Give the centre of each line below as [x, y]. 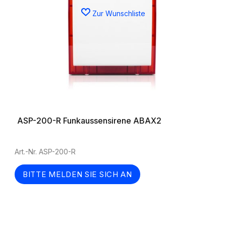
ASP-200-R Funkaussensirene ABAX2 [89, 121]
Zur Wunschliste [119, 13]
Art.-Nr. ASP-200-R [45, 152]
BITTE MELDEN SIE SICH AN [77, 174]
